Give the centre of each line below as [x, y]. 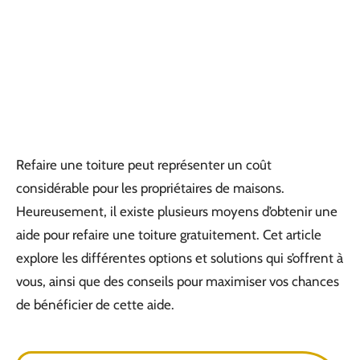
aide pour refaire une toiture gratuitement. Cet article [169, 235]
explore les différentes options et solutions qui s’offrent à [180, 258]
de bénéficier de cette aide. [95, 305]
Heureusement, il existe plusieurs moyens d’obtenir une [177, 211]
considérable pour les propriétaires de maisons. [150, 188]
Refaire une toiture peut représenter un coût [144, 165]
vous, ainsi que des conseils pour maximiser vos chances [178, 281]
